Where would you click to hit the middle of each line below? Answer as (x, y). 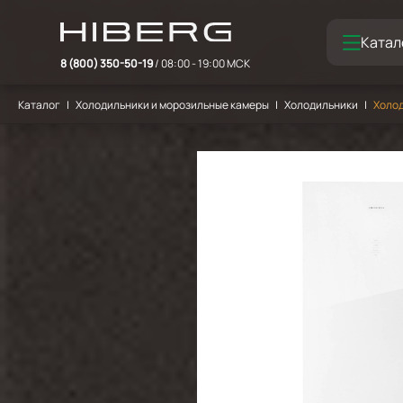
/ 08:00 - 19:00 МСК (203, 63)
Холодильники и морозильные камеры (172, 105)
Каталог (39, 105)
